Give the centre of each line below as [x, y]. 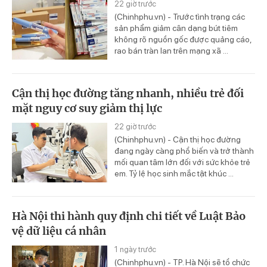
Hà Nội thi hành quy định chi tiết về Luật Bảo [129, 216]
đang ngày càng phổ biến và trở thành [184, 151]
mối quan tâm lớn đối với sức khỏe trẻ [182, 162]
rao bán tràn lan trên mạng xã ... [171, 51]
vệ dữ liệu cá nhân [59, 231]
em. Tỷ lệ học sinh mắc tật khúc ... [174, 174]
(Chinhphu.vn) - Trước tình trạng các [180, 17]
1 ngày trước [135, 250]
